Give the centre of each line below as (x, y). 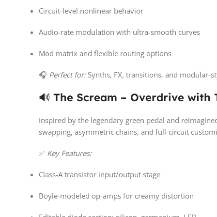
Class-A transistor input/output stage (100, 175)
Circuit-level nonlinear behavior (91, 11)
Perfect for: (67, 75)
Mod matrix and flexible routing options (105, 54)
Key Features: (69, 153)
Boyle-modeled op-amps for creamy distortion (116, 196)
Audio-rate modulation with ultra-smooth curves (119, 32)
